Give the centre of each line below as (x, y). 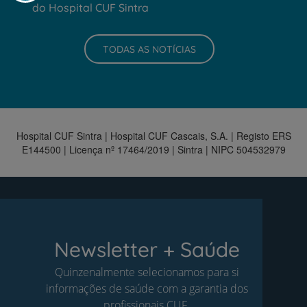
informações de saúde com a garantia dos (147, 289)
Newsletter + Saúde (147, 250)
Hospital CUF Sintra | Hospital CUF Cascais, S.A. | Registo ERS (153, 136)
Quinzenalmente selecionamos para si (147, 272)
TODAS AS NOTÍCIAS (149, 49)
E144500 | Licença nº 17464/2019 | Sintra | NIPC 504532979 (153, 150)
